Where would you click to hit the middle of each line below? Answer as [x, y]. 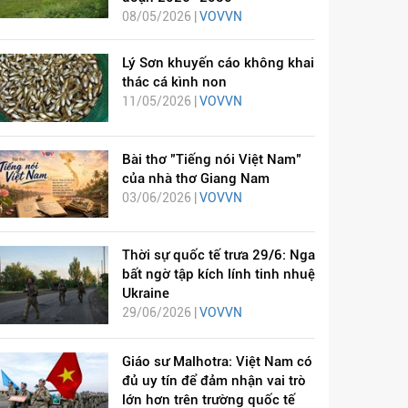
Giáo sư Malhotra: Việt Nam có [217, 362]
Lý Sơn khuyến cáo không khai [218, 63]
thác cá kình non [174, 82]
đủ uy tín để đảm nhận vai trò [214, 381]
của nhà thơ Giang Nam [195, 178]
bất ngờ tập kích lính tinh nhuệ [218, 274]
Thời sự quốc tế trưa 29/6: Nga [218, 255]
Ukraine [145, 293]
